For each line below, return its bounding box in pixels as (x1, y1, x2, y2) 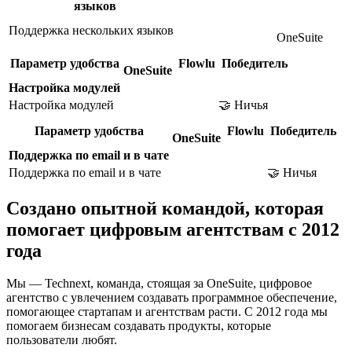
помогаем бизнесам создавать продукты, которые (6, 319, 271, 333)
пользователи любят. (6, 333, 117, 347)
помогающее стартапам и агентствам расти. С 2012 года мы (6, 305, 328, 319)
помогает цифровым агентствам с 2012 (6, 218, 339, 240)
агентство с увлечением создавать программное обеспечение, (6, 291, 337, 305)
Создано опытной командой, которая (6, 197, 324, 218)
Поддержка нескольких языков (9, 23, 174, 37)
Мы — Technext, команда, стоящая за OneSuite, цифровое (6, 277, 312, 291)
